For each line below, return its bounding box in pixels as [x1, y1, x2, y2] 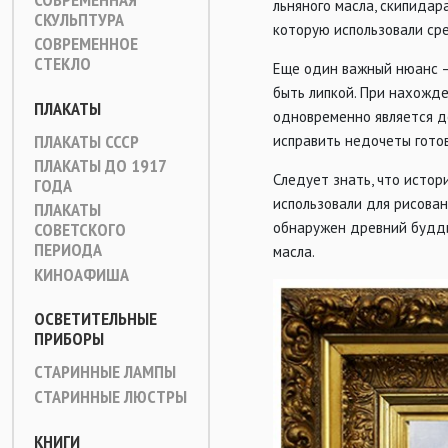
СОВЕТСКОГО [34, 218, 126, 241]
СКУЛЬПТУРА [34, 8, 124, 31]
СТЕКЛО [34, 52, 91, 75]
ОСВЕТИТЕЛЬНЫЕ [34, 307, 157, 330]
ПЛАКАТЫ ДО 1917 [34, 154, 166, 177]
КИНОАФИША [34, 263, 129, 286]
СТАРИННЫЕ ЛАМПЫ [34, 360, 176, 383]
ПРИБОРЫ [34, 327, 104, 350]
